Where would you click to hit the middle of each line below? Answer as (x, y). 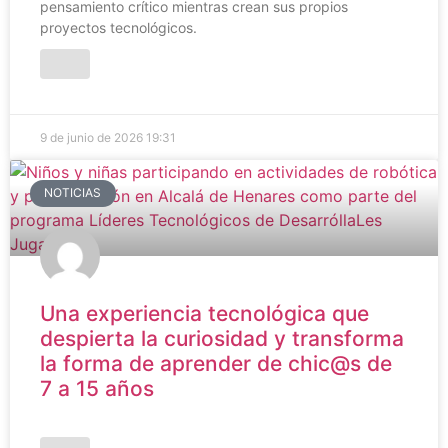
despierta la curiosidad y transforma (222, 339)
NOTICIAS (73, 193)
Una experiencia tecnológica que (204, 314)
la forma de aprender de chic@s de (216, 364)
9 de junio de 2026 (93, 138)
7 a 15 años (97, 389)
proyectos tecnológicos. (118, 28)
